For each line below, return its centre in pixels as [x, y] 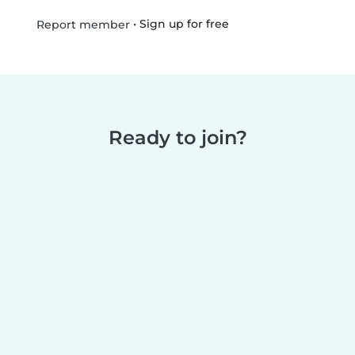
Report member [81, 25]
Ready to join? [177, 138]
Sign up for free [184, 24]
